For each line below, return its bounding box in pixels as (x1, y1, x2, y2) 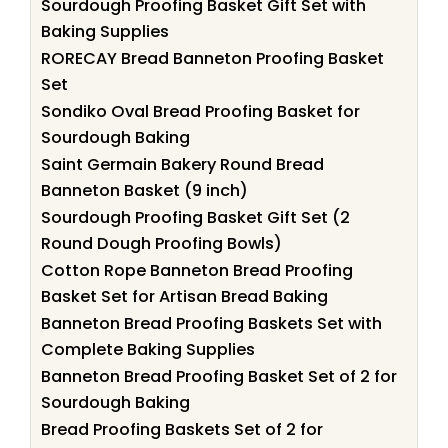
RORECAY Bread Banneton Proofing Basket (41, 46, 384, 70)
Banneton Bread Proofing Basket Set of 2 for (41, 364, 397, 388)
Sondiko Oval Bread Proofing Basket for (41, 99, 360, 123)
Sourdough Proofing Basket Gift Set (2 (41, 205, 350, 229)
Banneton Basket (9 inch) (41, 178, 248, 202)
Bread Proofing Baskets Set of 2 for (41, 417, 323, 441)
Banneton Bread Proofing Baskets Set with (41, 311, 382, 335)
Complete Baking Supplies (41, 337, 255, 361)
